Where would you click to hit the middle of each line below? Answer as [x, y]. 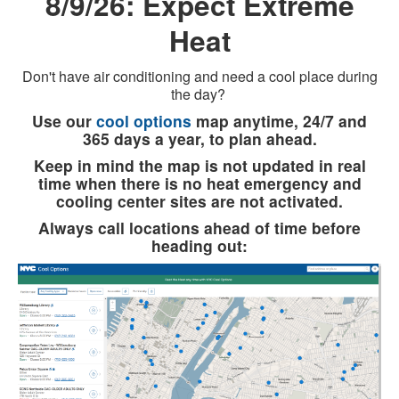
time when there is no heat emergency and [199, 183]
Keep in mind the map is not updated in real [199, 165]
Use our [64, 120]
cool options [144, 120]
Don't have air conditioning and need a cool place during [199, 76]
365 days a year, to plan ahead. [199, 138]
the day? [199, 94]
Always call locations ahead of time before [199, 227]
